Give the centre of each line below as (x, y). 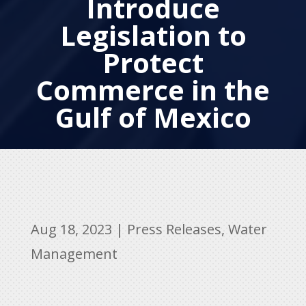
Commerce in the (153, 89)
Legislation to (153, 35)
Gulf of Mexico (153, 117)
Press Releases (174, 229)
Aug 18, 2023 (71, 229)
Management (74, 253)
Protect (153, 62)
